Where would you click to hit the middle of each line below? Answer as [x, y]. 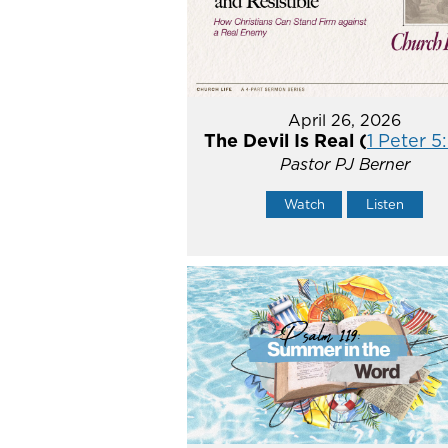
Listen [385, 204]
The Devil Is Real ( [286, 141]
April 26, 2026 [345, 120]
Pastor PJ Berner [344, 164]
